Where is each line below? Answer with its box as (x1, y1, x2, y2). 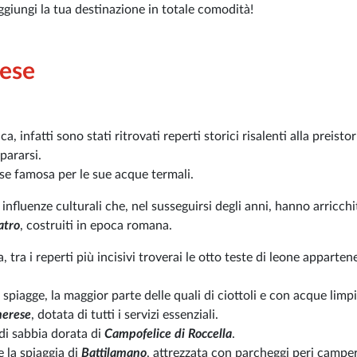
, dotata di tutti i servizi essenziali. (31, 308, 218, 322)
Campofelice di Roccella (104, 328, 232, 341)
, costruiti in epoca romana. (20, 219, 172, 233)
